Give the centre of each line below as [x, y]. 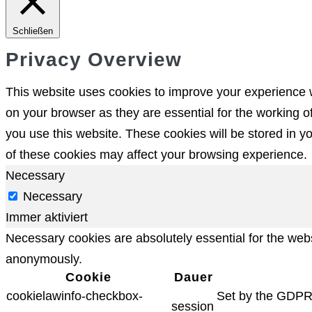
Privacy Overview [94, 60]
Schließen [33, 31]
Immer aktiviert [47, 217]
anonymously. [44, 259]
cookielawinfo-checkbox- [75, 296]
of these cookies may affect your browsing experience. [156, 154]
